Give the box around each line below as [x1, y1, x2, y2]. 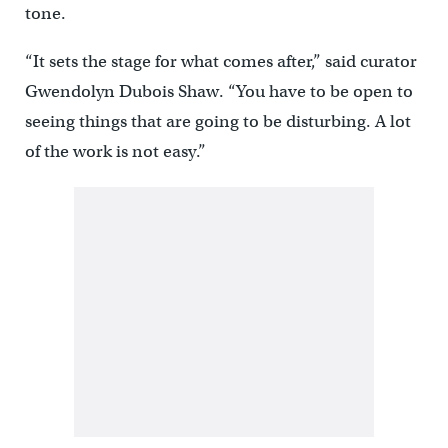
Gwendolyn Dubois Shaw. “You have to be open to [24, 80, 413, 102]
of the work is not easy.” [24, 140, 206, 162]
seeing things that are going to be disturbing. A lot [24, 110, 411, 132]
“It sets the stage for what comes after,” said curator [24, 50, 417, 72]
